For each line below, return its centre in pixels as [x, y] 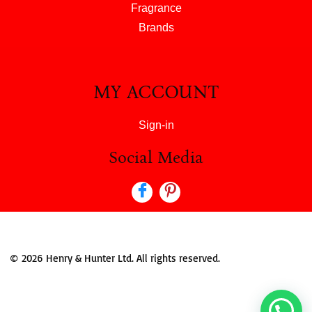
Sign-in [156, 125]
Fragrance [156, 8]
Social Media [156, 157]
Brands [156, 27]
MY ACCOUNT [156, 92]
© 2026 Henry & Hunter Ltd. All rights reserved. [115, 258]
